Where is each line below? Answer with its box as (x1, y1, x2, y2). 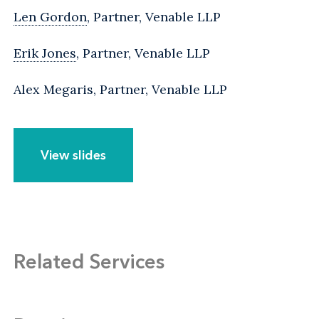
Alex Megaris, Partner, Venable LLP (14, 81, 227, 98)
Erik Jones (14, 45, 76, 62)
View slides (41, 147, 106, 164)
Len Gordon (14, 9, 87, 26)
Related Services (14, 249, 164, 274)
